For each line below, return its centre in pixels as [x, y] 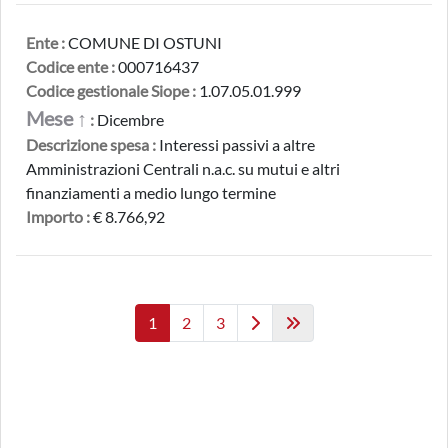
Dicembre [129, 119]
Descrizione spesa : [91, 144]
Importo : [58, 216]
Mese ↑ [56, 118]
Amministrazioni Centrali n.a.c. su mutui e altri [183, 168]
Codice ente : [70, 66]
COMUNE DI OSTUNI [143, 42]
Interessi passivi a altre [235, 144]
